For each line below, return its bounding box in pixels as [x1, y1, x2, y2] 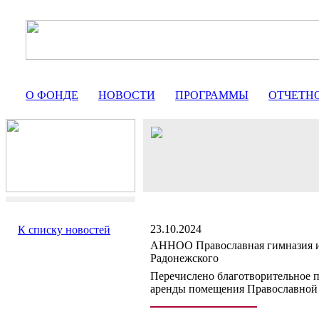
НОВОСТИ [98, 89, 155, 101]
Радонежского [150, 252, 219, 264]
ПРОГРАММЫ [175, 89, 249, 101]
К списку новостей [18, 224, 110, 236]
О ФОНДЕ [26, 89, 78, 101]
